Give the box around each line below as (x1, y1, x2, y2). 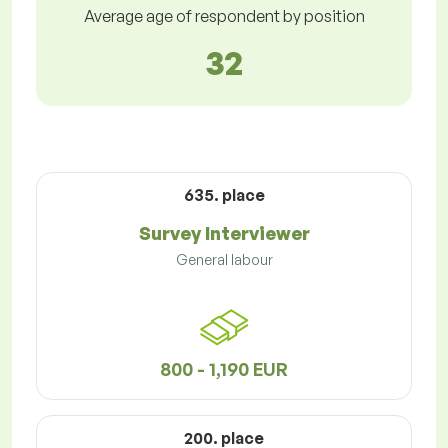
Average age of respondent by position (83, 6, 365, 27)
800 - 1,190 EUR (160, 358, 288, 381)
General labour (175, 251, 273, 269)
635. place (183, 185, 265, 206)
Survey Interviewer (138, 222, 310, 245)
